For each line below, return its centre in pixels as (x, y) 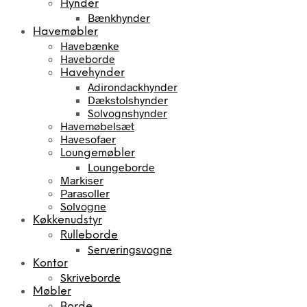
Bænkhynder (119, 17)
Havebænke (90, 45)
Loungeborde (121, 167)
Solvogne (83, 206)
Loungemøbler (98, 153)
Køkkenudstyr (67, 220)
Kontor (50, 263)
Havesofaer (88, 138)
